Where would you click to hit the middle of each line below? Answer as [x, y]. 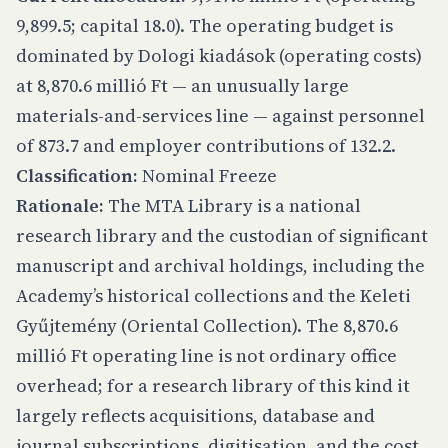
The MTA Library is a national [232, 205]
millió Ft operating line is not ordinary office [206, 355]
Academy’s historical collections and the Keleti [213, 295]
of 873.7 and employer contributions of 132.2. [206, 145]
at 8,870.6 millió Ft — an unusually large [182, 85]
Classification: [77, 175]
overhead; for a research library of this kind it [213, 385]
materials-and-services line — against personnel [220, 115]
